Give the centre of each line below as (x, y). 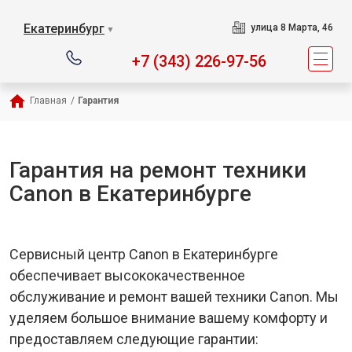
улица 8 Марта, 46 (291, 27)
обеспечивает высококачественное (127, 275)
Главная (48, 101)
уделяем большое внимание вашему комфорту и (169, 318)
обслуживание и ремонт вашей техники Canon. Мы (174, 297)
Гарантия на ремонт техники (158, 170)
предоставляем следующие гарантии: (134, 339)
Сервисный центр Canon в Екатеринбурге (144, 254)
